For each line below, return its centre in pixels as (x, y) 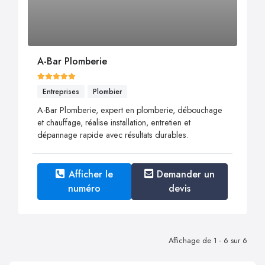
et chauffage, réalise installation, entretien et (114, 123)
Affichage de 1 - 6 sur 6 (208, 241)
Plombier (107, 91)
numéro (84, 189)
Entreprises (61, 91)
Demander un (186, 174)
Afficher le (91, 174)
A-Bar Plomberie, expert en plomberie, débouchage (130, 110)
